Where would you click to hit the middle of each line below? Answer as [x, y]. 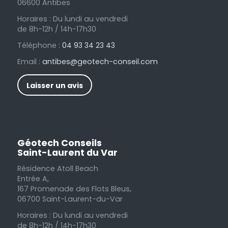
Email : [30, 62]
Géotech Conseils [59, 143]
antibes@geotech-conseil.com [100, 62]
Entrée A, [33, 179]
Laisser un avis [54, 86]
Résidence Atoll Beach [58, 169]
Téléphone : [39, 46]
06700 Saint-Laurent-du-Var [70, 199]
